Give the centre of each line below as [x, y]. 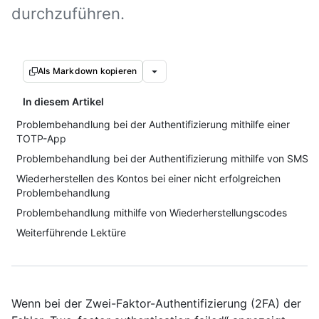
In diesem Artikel [63, 101]
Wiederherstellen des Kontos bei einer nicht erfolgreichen [148, 178]
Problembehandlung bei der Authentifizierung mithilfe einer [153, 124]
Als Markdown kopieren [88, 71]
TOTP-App [41, 138]
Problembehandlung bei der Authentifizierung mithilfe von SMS [162, 158]
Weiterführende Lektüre [71, 232]
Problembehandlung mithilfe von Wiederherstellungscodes [152, 213]
